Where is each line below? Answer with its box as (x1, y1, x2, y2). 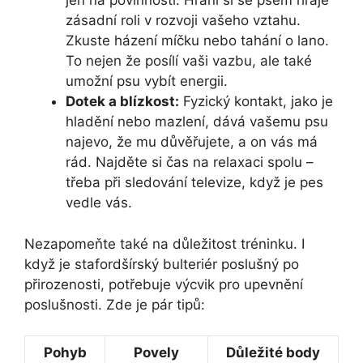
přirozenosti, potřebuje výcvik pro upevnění (24, 275, 303, 293)
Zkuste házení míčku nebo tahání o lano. (66, 32, 329, 49)
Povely (134, 344, 179, 361)
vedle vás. (66, 194, 132, 211)
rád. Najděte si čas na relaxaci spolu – (66, 154, 314, 171)
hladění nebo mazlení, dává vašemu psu (66, 113, 328, 130)
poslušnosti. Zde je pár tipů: (24, 296, 205, 313)
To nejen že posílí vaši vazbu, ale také (66, 53, 312, 70)
